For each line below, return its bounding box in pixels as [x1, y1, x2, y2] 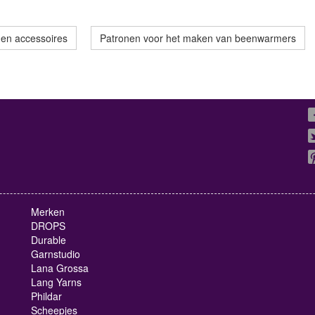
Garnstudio [31, 247, 80, 262]
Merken [31, 205, 65, 219]
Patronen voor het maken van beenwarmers [100, 31, 296, 46]
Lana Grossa [31, 261, 89, 276]
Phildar [31, 289, 62, 304]
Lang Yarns [31, 275, 82, 290]
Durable [31, 233, 66, 247]
